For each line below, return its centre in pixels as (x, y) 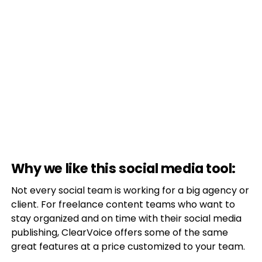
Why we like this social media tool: (123, 168)
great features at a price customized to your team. (128, 247)
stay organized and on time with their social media (126, 218)
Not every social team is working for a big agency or (130, 190)
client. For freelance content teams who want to (123, 204)
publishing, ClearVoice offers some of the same (119, 232)
